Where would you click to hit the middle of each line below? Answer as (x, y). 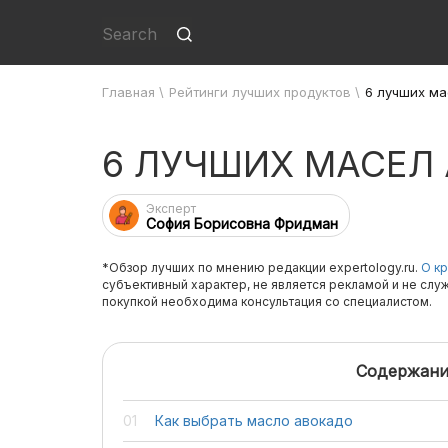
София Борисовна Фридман (242, 223)
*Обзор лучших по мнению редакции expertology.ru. (261, 267)
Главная (128, 92)
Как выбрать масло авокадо (254, 420)
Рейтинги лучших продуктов (260, 92)
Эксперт (171, 208)
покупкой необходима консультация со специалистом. (267, 301)
